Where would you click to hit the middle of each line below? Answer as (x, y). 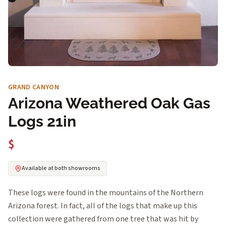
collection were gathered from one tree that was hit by (103, 219)
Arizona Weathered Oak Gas (109, 103)
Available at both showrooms (61, 168)
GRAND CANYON (34, 87)
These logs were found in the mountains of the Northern (106, 192)
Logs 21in (42, 121)
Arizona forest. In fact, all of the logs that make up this (103, 206)
